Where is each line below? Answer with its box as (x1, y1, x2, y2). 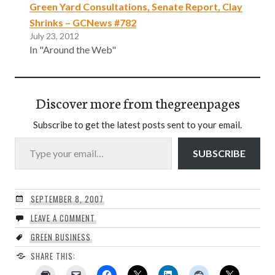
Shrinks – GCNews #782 (29, 17, 136, 29)
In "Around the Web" (29, 44, 116, 56)
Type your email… (14, 131, 44, 143)
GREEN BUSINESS (30, 231, 91, 244)
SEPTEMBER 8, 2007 (30, 193, 104, 206)
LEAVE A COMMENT (30, 212, 95, 225)
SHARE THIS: (30, 250, 76, 263)
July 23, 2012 (29, 31, 79, 42)
